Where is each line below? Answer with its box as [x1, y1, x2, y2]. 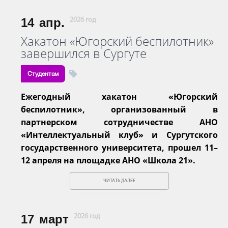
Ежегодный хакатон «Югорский [21, 91, 218, 102]
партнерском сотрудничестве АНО [21, 116, 218, 128]
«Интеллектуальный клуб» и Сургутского [21, 129, 218, 140]
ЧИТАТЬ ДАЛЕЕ [103, 178, 135, 184]
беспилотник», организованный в [21, 103, 218, 115]
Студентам [27, 70, 59, 77]
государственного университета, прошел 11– [21, 141, 218, 153]
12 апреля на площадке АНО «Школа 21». [21, 154, 195, 166]
